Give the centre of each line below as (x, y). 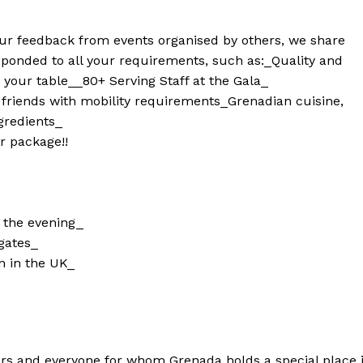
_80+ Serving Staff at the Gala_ (172, 81)
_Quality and (303, 61)
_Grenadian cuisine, (282, 101)
